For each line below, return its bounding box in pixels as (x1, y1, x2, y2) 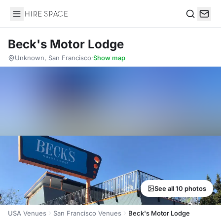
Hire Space (9, 14, 50, 24)
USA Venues (8, 209, 46, 217)
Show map (93, 54, 125, 62)
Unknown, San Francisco (15, 54, 91, 62)
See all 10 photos (154, 184, 206, 192)
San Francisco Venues (53, 209, 121, 217)
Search (185, 19, 211, 29)
